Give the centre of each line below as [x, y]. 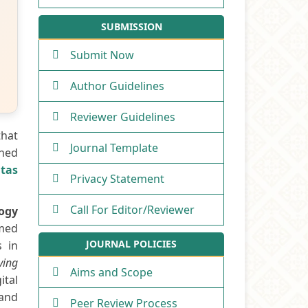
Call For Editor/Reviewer [132, 209]
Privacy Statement [117, 178]
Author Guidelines [117, 86]
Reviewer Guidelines [123, 117]
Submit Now [102, 55]
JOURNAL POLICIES [131, 243]
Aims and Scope [111, 272]
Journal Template [114, 147]
